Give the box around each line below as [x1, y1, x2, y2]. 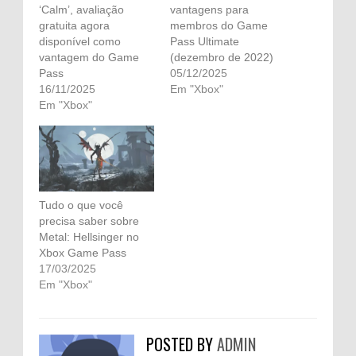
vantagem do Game [39, 50, 139, 64]
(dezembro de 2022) [170, 50, 273, 64]
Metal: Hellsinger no [39, 230, 139, 243]
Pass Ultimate [170, 34, 239, 48]
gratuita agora [39, 18, 110, 32]
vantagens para [170, 2, 249, 16]
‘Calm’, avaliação [39, 2, 124, 16]
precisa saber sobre [39, 214, 139, 227]
